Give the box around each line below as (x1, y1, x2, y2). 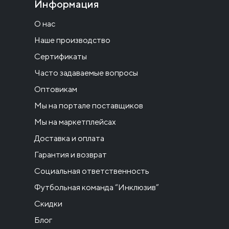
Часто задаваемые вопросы (34, 68, 138, 78)
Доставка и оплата (34, 133, 104, 144)
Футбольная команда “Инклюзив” (34, 182, 159, 193)
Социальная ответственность (34, 166, 149, 176)
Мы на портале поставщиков (34, 101, 143, 111)
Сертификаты (34, 52, 87, 62)
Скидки (34, 199, 62, 209)
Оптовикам (34, 84, 77, 95)
